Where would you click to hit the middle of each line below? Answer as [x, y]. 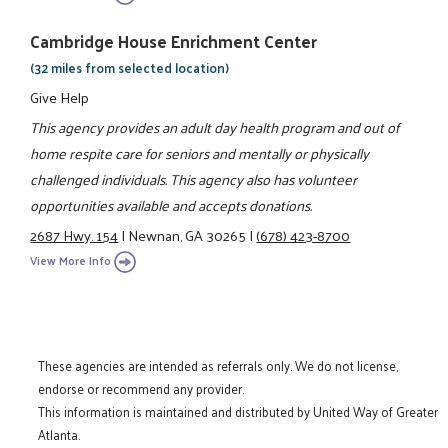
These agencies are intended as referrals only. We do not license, [218, 365]
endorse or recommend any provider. [141, 388]
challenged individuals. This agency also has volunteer [194, 178]
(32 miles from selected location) [130, 68]
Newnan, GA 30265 [187, 235]
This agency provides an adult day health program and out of [215, 126]
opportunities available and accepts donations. [171, 204]
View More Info [71, 260]
